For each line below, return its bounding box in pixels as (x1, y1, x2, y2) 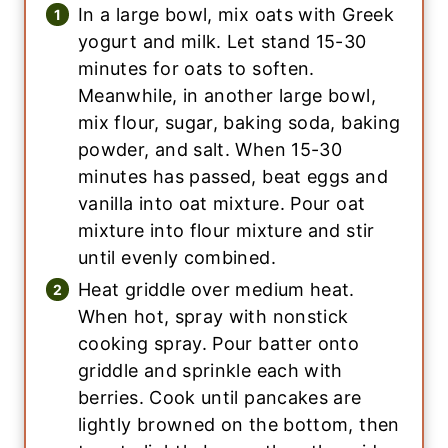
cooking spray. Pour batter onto (78, 333, 360, 355)
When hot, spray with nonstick (78, 306, 349, 328)
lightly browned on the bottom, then (78, 414, 400, 436)
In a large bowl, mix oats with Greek (78, 4, 394, 26)
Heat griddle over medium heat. (78, 279, 355, 301)
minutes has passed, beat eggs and (78, 166, 388, 188)
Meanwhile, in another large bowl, (78, 85, 376, 107)
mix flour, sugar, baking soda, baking (78, 112, 401, 134)
